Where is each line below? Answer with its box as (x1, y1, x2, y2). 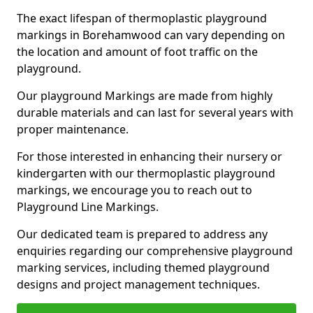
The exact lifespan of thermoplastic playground (17, 10, 267, 26)
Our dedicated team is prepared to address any (17, 226, 268, 242)
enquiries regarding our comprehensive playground (17, 243, 293, 259)
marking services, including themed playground (17, 260, 270, 275)
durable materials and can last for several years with (17, 105, 293, 120)
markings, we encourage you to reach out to (17, 182, 252, 198)
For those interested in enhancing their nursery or (17, 149, 282, 164)
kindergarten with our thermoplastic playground (17, 166, 275, 181)
